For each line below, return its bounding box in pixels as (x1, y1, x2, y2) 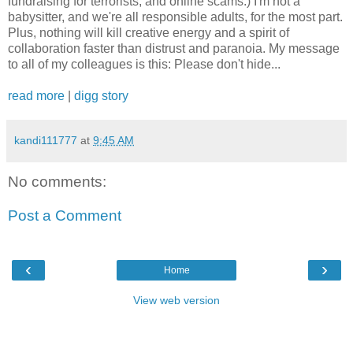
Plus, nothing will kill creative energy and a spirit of (8, 25, 289, 39)
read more (8, 88, 65, 102)
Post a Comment (8, 207, 121, 225)
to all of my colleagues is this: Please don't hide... (8, 57, 281, 71)
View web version (133, 293, 220, 307)
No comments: (8, 173, 106, 190)
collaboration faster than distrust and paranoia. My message (8, 41, 340, 55)
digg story (74, 88, 128, 102)
